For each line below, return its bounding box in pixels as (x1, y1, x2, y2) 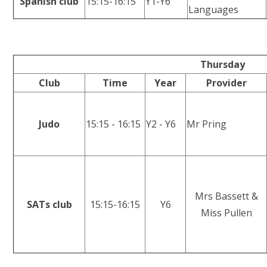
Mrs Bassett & (194, 189, 258, 203)
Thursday (200, 57, 245, 71)
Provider (206, 76, 247, 89)
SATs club (26, 197, 72, 211)
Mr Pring (187, 117, 227, 131)
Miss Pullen (200, 206, 252, 219)
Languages (188, 2, 239, 16)
